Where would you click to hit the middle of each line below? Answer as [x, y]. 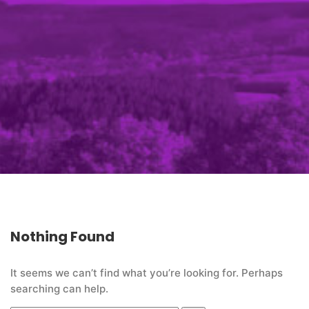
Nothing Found [62, 237]
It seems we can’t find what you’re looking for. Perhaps [147, 273]
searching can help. [59, 289]
